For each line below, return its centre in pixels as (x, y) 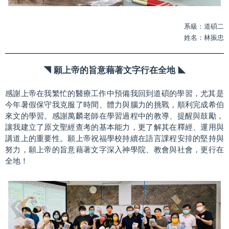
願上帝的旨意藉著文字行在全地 (114, 70)
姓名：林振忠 (204, 37)
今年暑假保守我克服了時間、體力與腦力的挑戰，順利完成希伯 (114, 105)
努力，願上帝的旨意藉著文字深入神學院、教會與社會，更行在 (114, 150)
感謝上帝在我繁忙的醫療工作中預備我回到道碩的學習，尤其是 (114, 93)
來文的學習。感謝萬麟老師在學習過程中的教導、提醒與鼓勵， (114, 116)
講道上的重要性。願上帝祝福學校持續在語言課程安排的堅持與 (114, 138)
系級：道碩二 (204, 26)
